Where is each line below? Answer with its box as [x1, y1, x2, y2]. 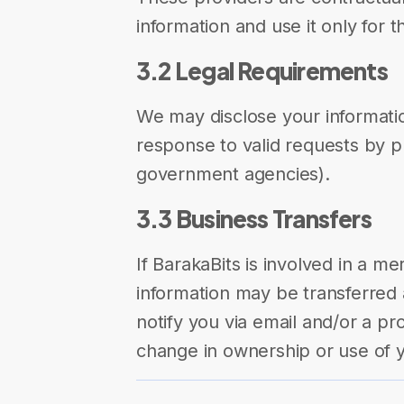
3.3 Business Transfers [136, 204, 372, 234]
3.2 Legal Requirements [136, 56, 388, 86]
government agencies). [136, 163, 330, 185]
